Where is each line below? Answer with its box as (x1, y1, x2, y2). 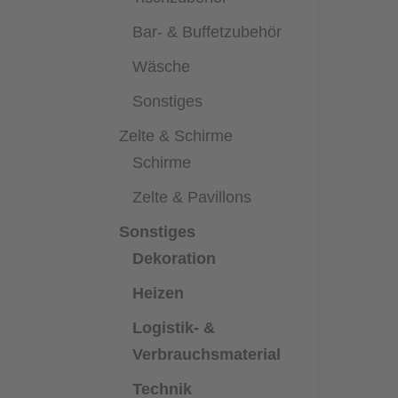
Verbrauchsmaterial (132, 345, 282, 363)
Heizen (132, 283, 185, 302)
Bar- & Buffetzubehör (132, 22, 283, 41)
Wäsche (132, 57, 191, 76)
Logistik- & (132, 318, 216, 337)
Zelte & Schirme (119, 126, 234, 145)
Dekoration (132, 249, 217, 267)
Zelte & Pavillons (132, 187, 252, 206)
